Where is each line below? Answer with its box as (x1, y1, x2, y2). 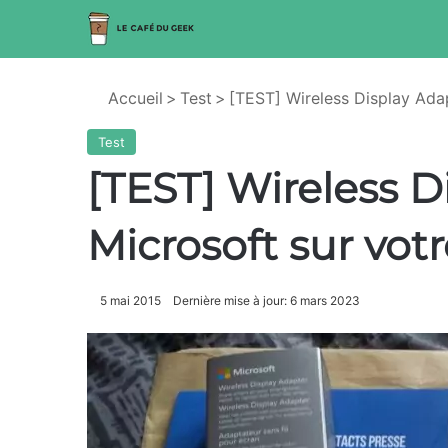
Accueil (103, 88, 163, 108)
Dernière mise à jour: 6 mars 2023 (173, 293, 360, 308)
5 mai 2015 (100, 293, 161, 308)
